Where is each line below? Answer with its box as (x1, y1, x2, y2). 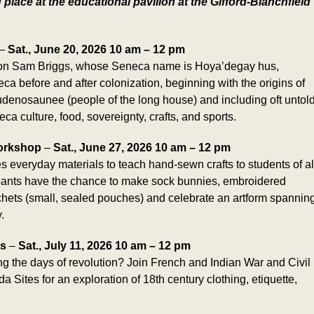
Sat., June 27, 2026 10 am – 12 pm (53, 142, 231, 153)
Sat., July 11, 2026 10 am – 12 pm (18, 240, 191, 252)
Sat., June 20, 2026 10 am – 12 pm (7, 43, 185, 55)
